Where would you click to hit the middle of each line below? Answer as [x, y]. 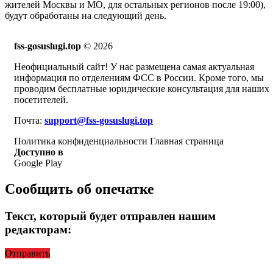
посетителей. [41, 100]
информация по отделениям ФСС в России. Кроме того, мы [139, 78]
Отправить [27, 253]
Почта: [29, 121]
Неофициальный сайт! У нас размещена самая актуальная [134, 67]
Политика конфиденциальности [81, 141]
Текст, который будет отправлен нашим [110, 216]
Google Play [38, 163]
